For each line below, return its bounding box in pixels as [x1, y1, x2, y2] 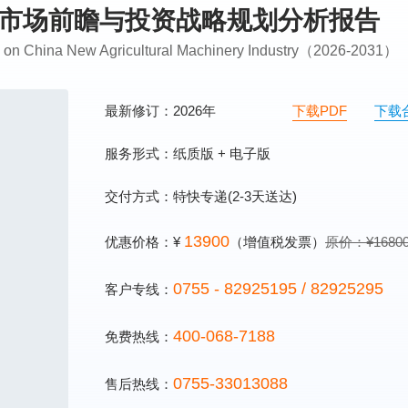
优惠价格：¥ [105, 234, 184, 250]
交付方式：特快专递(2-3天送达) [105, 189, 297, 204]
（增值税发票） [229, 234, 325, 250]
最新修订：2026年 [105, 103, 219, 118]
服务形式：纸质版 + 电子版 [105, 146, 270, 161]
